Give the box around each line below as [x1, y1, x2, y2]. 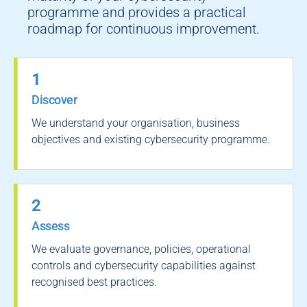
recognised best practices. [32, 275, 157, 288]
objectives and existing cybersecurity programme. [32, 133, 270, 146]
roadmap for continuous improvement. [27, 21, 260, 37]
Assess [32, 219, 69, 233]
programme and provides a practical [27, 4, 246, 21]
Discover [32, 93, 77, 107]
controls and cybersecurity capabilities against [32, 259, 256, 272]
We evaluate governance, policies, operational [32, 243, 251, 256]
